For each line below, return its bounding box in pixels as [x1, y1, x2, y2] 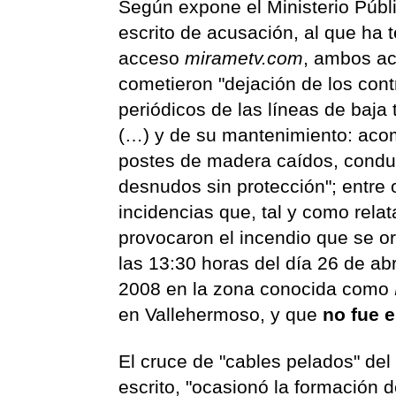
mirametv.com [185, 48, 304, 68]
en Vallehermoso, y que [118, 304, 324, 324]
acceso [118, 48, 186, 68]
